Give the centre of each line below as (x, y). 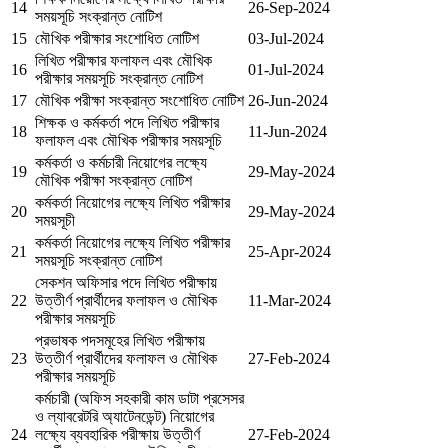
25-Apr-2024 (289, 251)
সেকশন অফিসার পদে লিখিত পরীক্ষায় (126, 282)
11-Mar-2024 (289, 300)
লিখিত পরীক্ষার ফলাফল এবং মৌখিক (123, 60)
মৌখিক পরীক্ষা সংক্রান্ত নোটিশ (113, 180)
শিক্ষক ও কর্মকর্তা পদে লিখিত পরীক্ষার (127, 122)
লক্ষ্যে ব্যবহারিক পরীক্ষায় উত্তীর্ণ (117, 434)
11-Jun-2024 (287, 131)
